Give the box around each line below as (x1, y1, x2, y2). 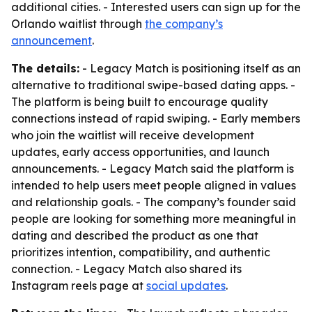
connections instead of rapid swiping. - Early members (11, 111, 300, 125)
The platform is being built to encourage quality (11, 95, 268, 109)
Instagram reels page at (11, 279, 146, 292)
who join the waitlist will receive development (11, 128, 254, 142)
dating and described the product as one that (11, 228, 258, 242)
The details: (11, 61, 79, 75)
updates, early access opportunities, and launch (11, 145, 270, 159)
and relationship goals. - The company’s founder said (11, 195, 296, 209)
